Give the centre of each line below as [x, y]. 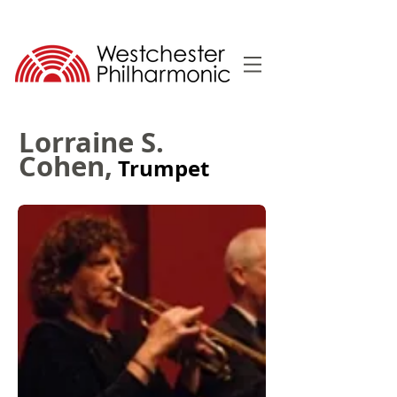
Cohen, [66, 166]
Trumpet [161, 168]
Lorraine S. [91, 142]
